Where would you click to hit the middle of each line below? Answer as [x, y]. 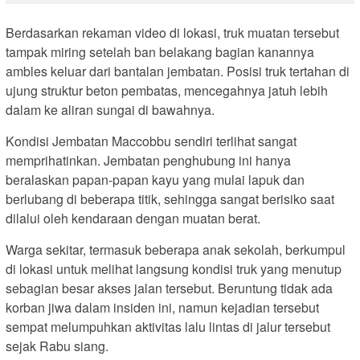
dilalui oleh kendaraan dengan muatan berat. [133, 218]
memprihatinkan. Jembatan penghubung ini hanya [148, 160]
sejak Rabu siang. [57, 346]
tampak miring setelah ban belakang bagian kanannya [160, 51]
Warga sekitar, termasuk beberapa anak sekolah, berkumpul [176, 249]
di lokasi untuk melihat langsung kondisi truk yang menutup [174, 268]
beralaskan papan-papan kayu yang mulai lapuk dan [155, 179]
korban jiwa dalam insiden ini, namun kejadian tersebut [162, 307]
